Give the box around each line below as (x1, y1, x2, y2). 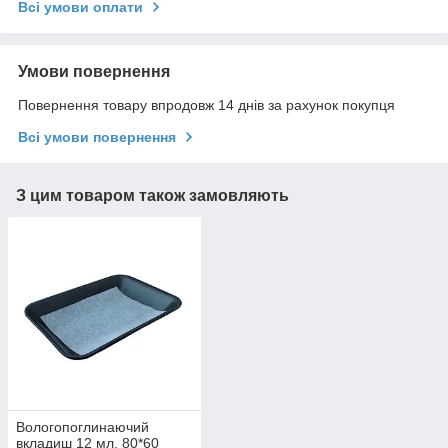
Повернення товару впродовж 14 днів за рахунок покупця (18, 97, 395, 114)
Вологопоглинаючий (16, 418, 149, 435)
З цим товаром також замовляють (16, 187, 289, 205)
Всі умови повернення (18, 129, 176, 146)
